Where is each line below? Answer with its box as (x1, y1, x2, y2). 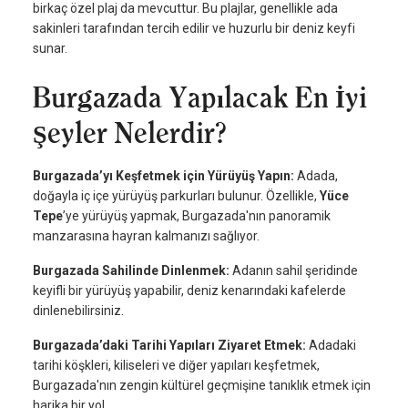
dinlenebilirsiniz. (33, 303, 124, 319)
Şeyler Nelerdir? (33, 117, 226, 150)
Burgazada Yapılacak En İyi (33, 81, 367, 115)
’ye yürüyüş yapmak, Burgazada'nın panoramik (63, 209, 331, 224)
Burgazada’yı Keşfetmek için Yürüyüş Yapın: (33, 168, 297, 184)
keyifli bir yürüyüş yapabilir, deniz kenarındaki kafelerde (33, 283, 346, 299)
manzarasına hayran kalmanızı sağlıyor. (33, 229, 260, 244)
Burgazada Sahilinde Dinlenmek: (33, 263, 232, 279)
